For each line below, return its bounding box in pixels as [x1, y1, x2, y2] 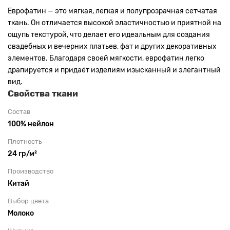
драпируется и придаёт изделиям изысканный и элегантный [8, 66, 221, 74]
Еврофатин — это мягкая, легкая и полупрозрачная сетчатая [8, 7, 217, 15]
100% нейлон [8, 120, 54, 128]
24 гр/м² [8, 149, 37, 158]
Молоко [8, 209, 34, 218]
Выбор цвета [8, 197, 49, 205]
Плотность [8, 138, 42, 145]
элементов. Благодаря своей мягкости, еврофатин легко [8, 54, 204, 63]
